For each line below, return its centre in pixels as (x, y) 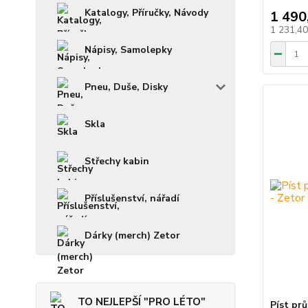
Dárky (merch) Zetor (132, 236)
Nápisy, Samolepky (128, 50)
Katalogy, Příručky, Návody (146, 13)
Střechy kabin (117, 162)
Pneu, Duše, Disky (126, 87)
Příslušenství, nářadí (132, 199)
